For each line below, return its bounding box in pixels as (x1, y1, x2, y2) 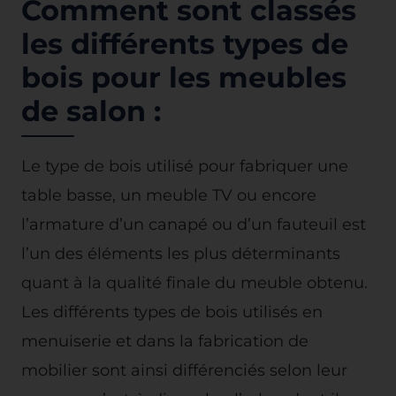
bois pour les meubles (21, 60, 346, 95)
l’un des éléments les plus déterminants (21, 244, 340, 263)
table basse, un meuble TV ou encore (21, 186, 316, 204)
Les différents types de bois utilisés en (21, 302, 323, 321)
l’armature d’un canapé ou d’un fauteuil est (21, 215, 366, 233)
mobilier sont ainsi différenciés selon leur (21, 361, 347, 379)
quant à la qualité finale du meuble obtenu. (21, 273, 368, 292)
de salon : (21, 94, 161, 128)
